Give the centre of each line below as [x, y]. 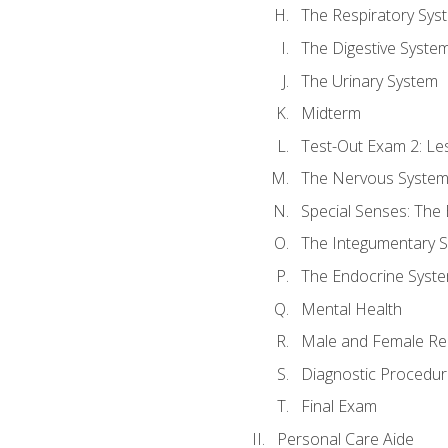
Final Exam [338, 406]
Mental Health [351, 308]
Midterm [330, 113]
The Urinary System [369, 80]
